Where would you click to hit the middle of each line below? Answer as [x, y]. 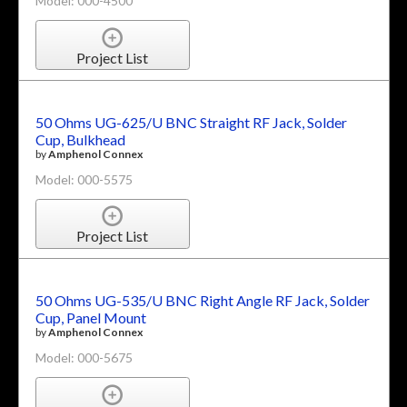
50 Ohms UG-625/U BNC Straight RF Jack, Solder [191, 122]
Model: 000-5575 [84, 179]
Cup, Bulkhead [80, 139]
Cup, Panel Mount [90, 318]
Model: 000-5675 [84, 358]
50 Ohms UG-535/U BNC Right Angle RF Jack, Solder [202, 301]
